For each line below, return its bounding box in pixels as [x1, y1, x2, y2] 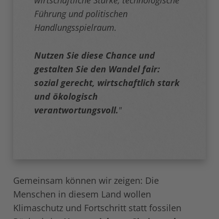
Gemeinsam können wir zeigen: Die [13, 175, 159, 187]
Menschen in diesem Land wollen [13, 188, 151, 200]
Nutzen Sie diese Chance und [34, 49, 155, 62]
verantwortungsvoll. [34, 104, 119, 116]
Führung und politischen [34, 8, 128, 20]
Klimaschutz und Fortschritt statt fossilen [13, 202, 181, 214]
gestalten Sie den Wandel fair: [34, 63, 160, 75]
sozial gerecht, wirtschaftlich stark [34, 77, 180, 89]
